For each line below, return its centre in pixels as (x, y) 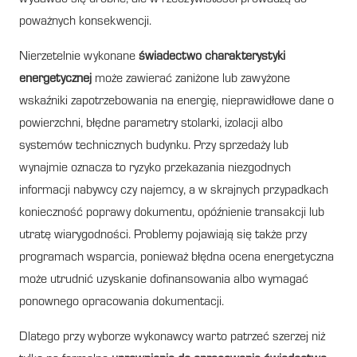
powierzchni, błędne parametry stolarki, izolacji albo (151, 124)
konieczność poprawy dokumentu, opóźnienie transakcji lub (172, 213)
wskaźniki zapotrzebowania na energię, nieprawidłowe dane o (177, 102)
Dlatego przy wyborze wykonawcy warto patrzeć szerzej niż (172, 337)
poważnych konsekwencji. (85, 22)
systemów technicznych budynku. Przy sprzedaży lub (154, 146)
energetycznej (55, 79)
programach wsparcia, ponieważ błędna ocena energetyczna (177, 258)
